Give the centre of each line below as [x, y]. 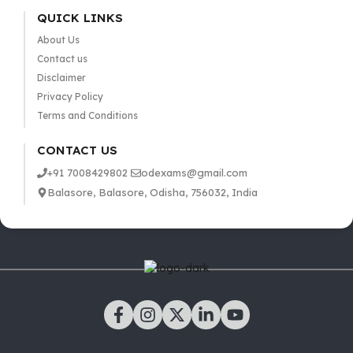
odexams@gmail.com [194, 173]
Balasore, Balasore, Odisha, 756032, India [152, 192]
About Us [58, 40]
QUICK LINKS [80, 18]
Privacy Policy [70, 97]
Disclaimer [61, 78]
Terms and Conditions [87, 115]
